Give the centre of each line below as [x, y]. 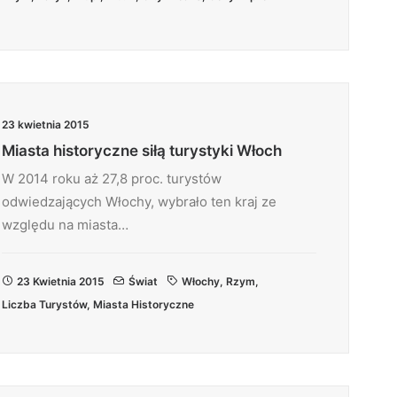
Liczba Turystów [44, 304]
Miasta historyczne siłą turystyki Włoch [142, 151]
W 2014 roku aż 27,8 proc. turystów [112, 179]
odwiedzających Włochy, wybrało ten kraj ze [139, 202]
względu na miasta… [65, 225]
